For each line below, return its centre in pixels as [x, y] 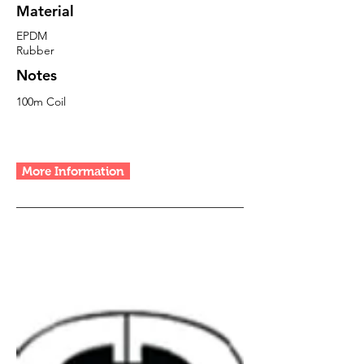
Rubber [35, 50]
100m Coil [41, 102]
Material [45, 11]
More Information [73, 171]
